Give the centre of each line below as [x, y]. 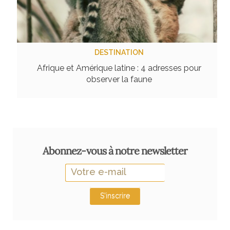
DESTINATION [119, 52]
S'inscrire [115, 195]
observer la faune [119, 79]
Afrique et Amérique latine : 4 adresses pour [119, 68]
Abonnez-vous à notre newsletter [115, 150]
